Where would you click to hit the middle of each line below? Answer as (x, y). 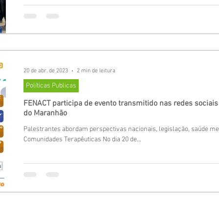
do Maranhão (45, 113)
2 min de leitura (96, 71)
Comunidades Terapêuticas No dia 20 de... (82, 140)
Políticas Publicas (51, 86)
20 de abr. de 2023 (46, 71)
